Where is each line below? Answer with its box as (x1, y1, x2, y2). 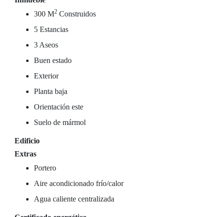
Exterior (34, 72, 59, 80)
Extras (15, 150, 36, 158)
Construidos (57, 10, 96, 18)
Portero (34, 164, 56, 172)
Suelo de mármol (34, 118, 86, 126)
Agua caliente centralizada (34, 195, 114, 203)
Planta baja (34, 87, 67, 95)
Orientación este (34, 103, 83, 111)
